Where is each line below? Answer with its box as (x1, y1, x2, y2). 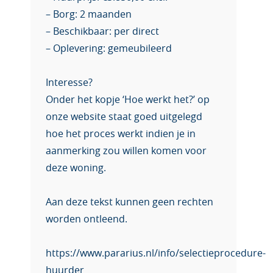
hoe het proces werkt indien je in (46, 129, 196, 139)
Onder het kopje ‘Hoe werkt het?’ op (46, 95, 210, 105)
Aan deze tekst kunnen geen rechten (46, 197, 213, 207)
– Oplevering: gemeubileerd (46, 44, 172, 54)
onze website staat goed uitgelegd (46, 112, 202, 122)
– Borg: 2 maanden (46, 10, 132, 19)
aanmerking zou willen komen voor (46, 146, 207, 156)
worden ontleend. (46, 214, 127, 224)
